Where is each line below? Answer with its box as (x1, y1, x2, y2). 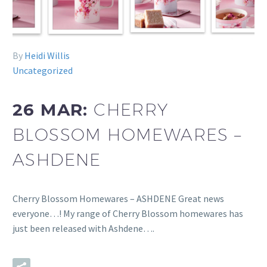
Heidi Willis (24, 49, 70, 62)
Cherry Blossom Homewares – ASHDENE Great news (13, 192, 224, 204)
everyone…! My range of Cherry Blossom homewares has (13, 207, 243, 219)
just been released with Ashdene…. (13, 222, 154, 234)
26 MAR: (13, 99, 94, 120)
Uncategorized (13, 64, 73, 77)
